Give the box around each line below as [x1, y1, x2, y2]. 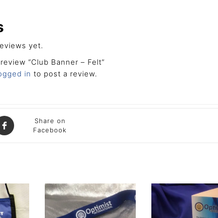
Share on [34, 116, 66, 125]
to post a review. [31, 69, 97, 78]
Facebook [33, 126, 67, 134]
